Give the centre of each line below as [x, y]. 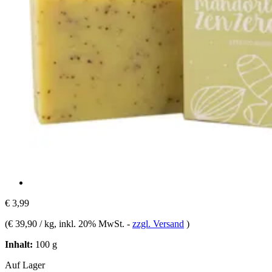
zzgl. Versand [158, 223]
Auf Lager [25, 265]
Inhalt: [19, 244]
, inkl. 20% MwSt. [90, 223]
